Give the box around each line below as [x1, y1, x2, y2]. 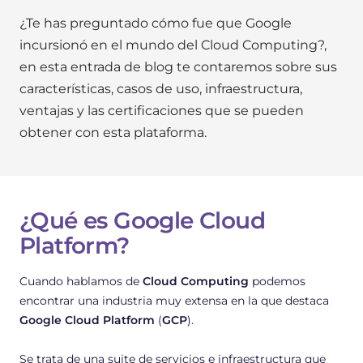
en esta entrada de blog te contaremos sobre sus [19, 58, 337, 75]
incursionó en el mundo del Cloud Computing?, [19, 36, 327, 53]
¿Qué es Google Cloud [19, 206, 265, 234]
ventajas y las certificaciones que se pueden [19, 102, 304, 118]
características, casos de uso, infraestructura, [19, 80, 302, 96]
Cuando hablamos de [19, 273, 143, 288]
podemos [249, 273, 305, 288]
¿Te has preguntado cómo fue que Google [19, 15, 292, 31]
